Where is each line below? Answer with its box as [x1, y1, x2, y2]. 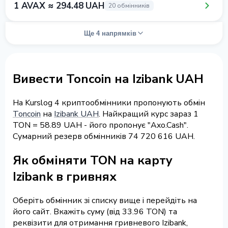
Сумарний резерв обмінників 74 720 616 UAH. [13, 130, 195, 142]
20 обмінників [108, 2, 150, 10]
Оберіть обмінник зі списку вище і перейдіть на [13, 194, 197, 206]
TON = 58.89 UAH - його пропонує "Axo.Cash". [13, 119, 188, 131]
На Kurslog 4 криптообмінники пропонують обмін [13, 97, 205, 108]
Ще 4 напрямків [83, 29, 136, 37]
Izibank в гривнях [13, 168, 117, 185]
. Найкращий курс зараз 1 [99, 108, 198, 120]
